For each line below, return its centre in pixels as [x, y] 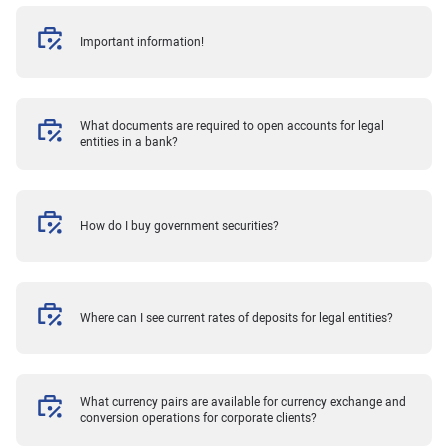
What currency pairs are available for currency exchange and [243, 401]
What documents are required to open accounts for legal [232, 125]
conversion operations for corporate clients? [199, 417]
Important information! [142, 41]
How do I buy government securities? [180, 225]
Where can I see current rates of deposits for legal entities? [237, 317]
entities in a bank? [129, 141]
